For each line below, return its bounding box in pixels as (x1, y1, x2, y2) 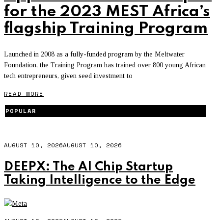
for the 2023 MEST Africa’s (4, 3, 210, 20)
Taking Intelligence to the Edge (4, 174, 195, 187)
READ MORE (4, 89, 44, 98)
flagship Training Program (4, 20, 208, 37)
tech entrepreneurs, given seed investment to (4, 72, 133, 80)
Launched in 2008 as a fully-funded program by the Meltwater (4, 50, 185, 58)
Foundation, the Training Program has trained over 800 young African (4, 61, 206, 69)
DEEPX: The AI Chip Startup (4, 161, 173, 174)
